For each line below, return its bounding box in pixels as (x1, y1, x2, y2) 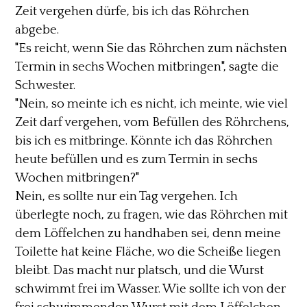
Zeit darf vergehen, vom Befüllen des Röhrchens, (15, 114, 290, 130)
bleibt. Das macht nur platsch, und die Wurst (15, 262, 265, 278)
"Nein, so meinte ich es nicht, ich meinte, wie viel (15, 96, 288, 111)
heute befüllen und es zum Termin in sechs (15, 151, 258, 167)
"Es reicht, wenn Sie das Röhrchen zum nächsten (15, 40, 288, 56)
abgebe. (15, 22, 60, 37)
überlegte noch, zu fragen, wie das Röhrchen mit (15, 207, 288, 222)
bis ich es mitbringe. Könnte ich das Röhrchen (15, 133, 273, 148)
